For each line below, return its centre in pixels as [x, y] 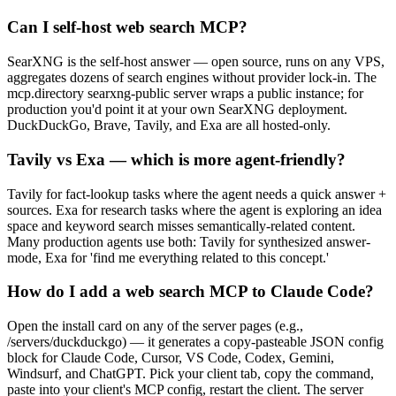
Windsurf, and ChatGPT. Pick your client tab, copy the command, [190, 373]
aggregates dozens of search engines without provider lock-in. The [192, 78]
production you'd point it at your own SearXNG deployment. [177, 110]
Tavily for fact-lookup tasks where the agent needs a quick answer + [197, 194]
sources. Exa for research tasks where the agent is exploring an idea [194, 209]
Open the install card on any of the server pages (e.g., [155, 325]
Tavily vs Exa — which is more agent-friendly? [176, 159]
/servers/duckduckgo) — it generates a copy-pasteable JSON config [195, 341]
